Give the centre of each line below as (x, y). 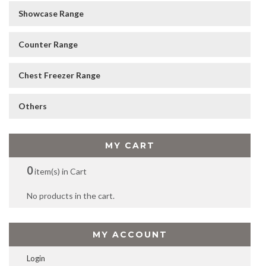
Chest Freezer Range (59, 75)
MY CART (130, 145)
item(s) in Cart (60, 171)
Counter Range (48, 44)
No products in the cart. (71, 195)
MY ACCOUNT (130, 234)
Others (33, 106)
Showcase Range (51, 13)
